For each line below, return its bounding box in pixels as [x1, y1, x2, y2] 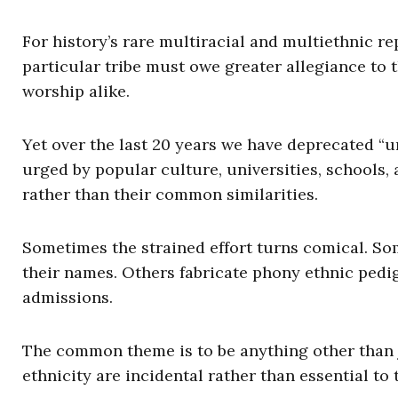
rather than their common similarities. [22, 184, 318, 204]
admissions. [22, 287, 113, 307]
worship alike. [22, 81, 130, 101]
